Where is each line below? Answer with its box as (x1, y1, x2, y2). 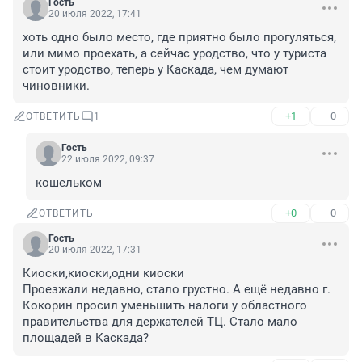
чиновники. (23, 78, 90, 94)
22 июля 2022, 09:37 (61, 154, 154, 166)
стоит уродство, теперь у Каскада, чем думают (23, 62, 288, 78)
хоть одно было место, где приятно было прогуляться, (23, 30, 336, 45)
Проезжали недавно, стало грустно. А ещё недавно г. (23, 282, 330, 297)
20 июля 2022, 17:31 (48, 244, 141, 256)
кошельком (36, 175, 102, 191)
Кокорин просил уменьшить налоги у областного (23, 298, 307, 314)
